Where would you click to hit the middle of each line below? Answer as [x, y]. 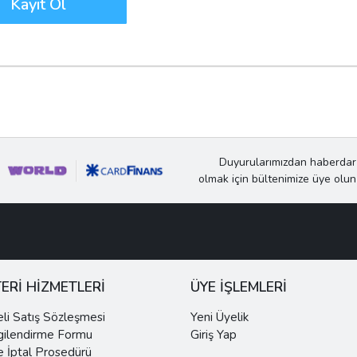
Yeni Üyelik [220, 317]
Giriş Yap [214, 335]
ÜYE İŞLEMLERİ [239, 287]
